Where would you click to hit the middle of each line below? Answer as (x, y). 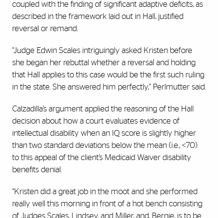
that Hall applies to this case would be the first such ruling (108, 75)
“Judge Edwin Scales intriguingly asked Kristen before (102, 51)
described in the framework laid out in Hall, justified (98, 17)
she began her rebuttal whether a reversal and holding (104, 63)
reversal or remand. (45, 29)
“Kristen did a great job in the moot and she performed (105, 192)
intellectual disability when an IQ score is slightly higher (104, 133)
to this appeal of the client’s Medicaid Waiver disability (102, 158)
